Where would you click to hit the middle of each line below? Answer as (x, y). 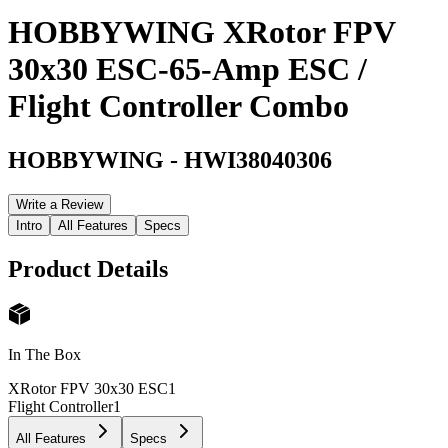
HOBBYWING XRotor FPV (201, 32)
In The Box (44, 355)
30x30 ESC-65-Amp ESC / (187, 69)
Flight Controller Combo (178, 106)
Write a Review (59, 204)
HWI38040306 (258, 159)
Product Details (88, 268)
